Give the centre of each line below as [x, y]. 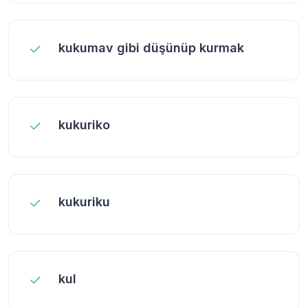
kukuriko [84, 124]
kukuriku [84, 201]
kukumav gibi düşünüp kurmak [151, 47]
